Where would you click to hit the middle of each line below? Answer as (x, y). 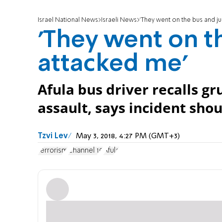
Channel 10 (85, 150)
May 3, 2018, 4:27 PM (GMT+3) (128, 137)
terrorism (53, 150)
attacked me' (112, 65)
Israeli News (119, 20)
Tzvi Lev (53, 137)
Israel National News (68, 20)
